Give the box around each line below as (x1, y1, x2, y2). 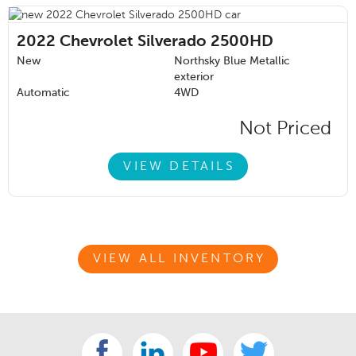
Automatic (17, 87, 70, 99)
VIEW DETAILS (123, 160, 235, 173)
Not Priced (239, 119, 331, 139)
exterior (174, 72, 214, 83)
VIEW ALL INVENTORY (92, 252, 266, 265)
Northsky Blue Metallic (174, 56, 290, 68)
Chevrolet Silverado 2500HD (60, 34, 273, 51)
